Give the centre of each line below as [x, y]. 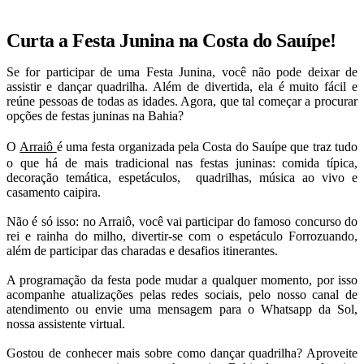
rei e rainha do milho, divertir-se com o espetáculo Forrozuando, [182, 236]
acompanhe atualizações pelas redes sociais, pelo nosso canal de [182, 294]
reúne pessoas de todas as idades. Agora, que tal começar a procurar [182, 101]
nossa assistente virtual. [66, 323]
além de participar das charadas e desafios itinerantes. [144, 250]
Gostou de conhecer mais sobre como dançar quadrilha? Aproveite [182, 353]
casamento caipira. [55, 192]
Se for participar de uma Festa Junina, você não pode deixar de [182, 71]
